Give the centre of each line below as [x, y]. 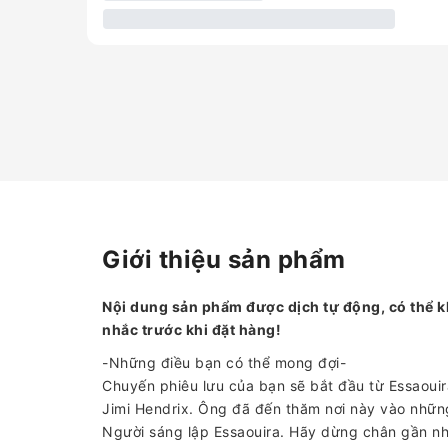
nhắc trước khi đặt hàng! [191, 329]
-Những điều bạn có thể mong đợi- [224, 362]
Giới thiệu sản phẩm [224, 259]
